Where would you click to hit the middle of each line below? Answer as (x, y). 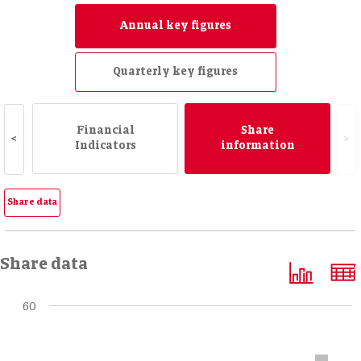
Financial (105, 131)
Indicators (105, 147)
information (257, 147)
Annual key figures (175, 27)
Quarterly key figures (176, 73)
